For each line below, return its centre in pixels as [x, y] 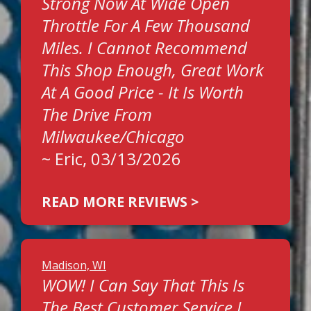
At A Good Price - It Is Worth [143, 92]
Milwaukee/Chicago [113, 136]
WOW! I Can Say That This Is [143, 285]
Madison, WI [74, 265]
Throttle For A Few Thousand [146, 25]
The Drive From [97, 114]
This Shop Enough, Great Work [153, 70]
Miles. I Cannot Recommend [144, 48]
